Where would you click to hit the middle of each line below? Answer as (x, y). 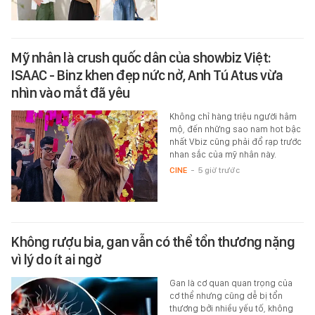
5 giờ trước (219, 171)
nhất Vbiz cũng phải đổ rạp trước (235, 142)
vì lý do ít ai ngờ (56, 260)
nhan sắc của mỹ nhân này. (223, 155)
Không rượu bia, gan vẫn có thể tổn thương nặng (153, 242)
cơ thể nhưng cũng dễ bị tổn (226, 296)
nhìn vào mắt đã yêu (71, 93)
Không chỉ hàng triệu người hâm (233, 117)
